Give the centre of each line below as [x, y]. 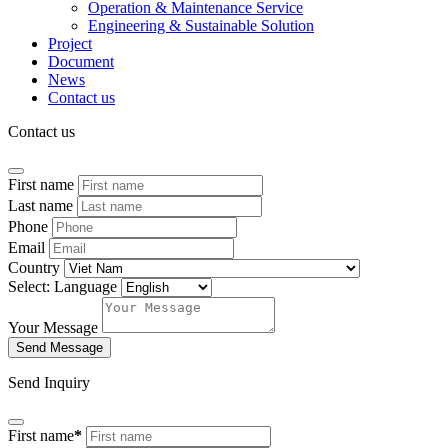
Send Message [59, 347]
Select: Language [64, 286]
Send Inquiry [49, 382]
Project [70, 43]
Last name [40, 205]
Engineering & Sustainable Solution [201, 25]
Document [81, 61]
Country [36, 267]
